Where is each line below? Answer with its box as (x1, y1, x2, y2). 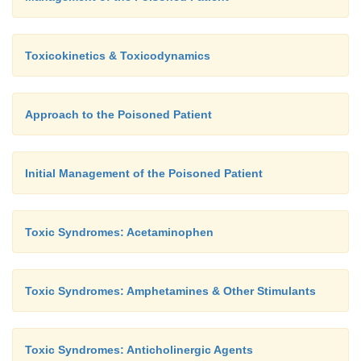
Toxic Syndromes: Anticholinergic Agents (25, 343, 253, 356)
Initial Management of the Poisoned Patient (25, 167, 263, 180)
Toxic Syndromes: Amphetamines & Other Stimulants (25, 284, 316, 297)
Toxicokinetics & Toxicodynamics (25, 49, 210, 62)
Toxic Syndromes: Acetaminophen (25, 226, 214, 239)
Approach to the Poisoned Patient (25, 108, 212, 121)
